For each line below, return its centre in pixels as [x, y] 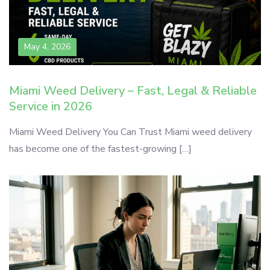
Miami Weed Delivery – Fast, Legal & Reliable [133, 91]
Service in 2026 [51, 106]
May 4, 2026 [47, 47]
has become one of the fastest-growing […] [100, 149]
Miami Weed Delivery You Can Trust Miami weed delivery [130, 132]
